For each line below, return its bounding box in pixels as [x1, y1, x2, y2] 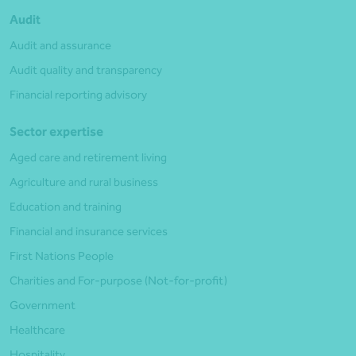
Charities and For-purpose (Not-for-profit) [10, 273, 227, 288]
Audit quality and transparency [10, 63, 162, 78]
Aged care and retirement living [10, 150, 167, 165]
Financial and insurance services [10, 224, 168, 239]
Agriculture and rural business [10, 175, 158, 190]
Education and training [10, 199, 122, 215]
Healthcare [10, 323, 65, 338]
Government [10, 298, 75, 313]
